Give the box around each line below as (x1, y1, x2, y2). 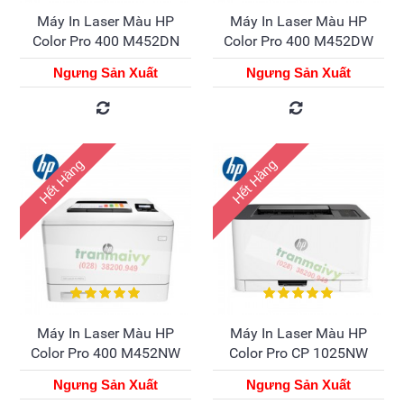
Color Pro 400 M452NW (31, 344, 180, 362)
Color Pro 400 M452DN (32, 32, 179, 50)
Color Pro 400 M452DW (224, 32, 373, 50)
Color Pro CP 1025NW (229, 344, 368, 362)
